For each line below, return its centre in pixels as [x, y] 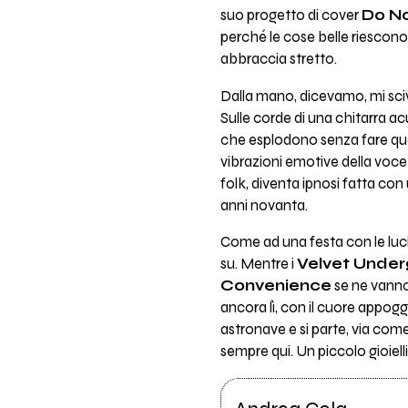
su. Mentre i [258, 265]
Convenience [275, 286]
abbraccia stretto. [278, 60]
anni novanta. [264, 205]
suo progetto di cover [291, 16]
